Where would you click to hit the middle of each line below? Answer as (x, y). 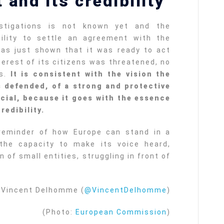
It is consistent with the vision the (90, 74)
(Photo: (59, 212)
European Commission (121, 212)
